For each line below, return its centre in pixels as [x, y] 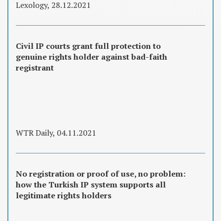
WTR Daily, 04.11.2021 [56, 133]
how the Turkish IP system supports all [91, 185]
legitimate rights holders [64, 196]
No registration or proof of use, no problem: [101, 174]
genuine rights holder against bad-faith [92, 57]
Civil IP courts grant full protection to [88, 46]
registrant [35, 68]
